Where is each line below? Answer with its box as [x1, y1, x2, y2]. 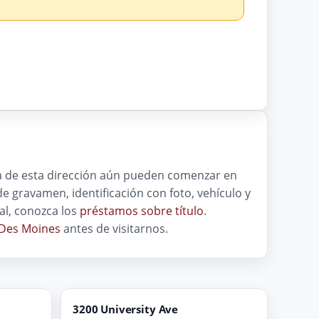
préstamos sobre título [80, 202, 204, 219]
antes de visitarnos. [61, 220, 168, 236]
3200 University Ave [73, 301, 179, 316]
